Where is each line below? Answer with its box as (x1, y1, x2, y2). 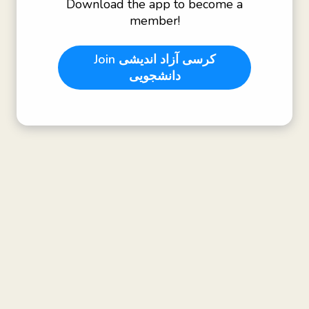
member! (129, 12, 180, 29)
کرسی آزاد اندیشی (118, 51, 216, 68)
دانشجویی (128, 68, 181, 84)
